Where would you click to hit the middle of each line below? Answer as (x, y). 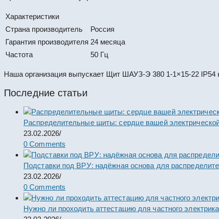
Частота (19, 54)
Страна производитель (44, 29)
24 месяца (108, 42)
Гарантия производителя (47, 42)
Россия (102, 29)
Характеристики (32, 16)
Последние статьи (46, 93)
